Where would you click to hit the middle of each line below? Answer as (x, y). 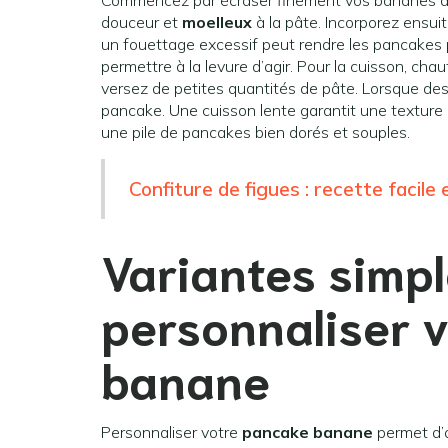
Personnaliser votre (171, 432)
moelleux (217, 22)
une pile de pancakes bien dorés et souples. (255, 132)
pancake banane (307, 432)
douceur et (141, 22)
